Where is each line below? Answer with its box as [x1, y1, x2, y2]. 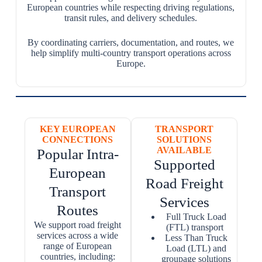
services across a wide [37, 230, 119, 240]
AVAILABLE [157, 145, 212, 155]
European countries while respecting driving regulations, [27, 2, 235, 12]
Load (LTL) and [166, 243, 226, 253]
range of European [43, 241, 112, 251]
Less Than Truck [164, 233, 227, 243]
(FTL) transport [166, 222, 226, 232]
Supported [153, 157, 215, 173]
